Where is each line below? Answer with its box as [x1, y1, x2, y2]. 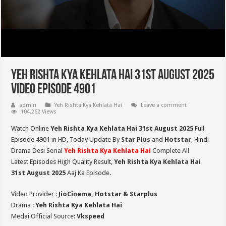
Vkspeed [77, 212, 105, 220]
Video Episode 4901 [11, 83, 96, 97]
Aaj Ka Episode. [66, 169, 111, 177]
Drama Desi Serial [11, 147, 65, 154]
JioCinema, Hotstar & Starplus [59, 190, 158, 198]
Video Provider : [11, 190, 59, 198]
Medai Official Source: [11, 212, 77, 220]
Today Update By [70, 136, 122, 143]
